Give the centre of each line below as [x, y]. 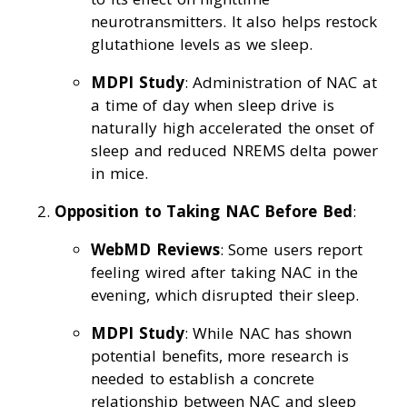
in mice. [119, 174]
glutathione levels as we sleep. [202, 45]
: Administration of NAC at [280, 83]
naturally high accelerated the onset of [233, 128]
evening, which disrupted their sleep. [225, 295]
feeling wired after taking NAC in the [224, 273]
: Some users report [291, 250]
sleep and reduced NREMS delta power [234, 151]
